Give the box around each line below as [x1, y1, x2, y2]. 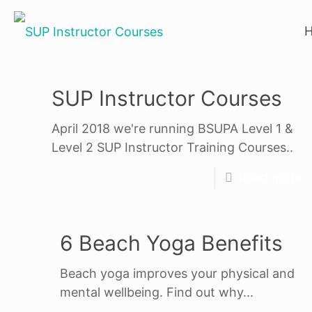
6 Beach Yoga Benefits [59, 231, 283, 256]
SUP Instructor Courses [52, 86, 282, 111]
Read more [238, 170, 303, 185]
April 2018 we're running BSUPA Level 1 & [52, 121, 293, 136]
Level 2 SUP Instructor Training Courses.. [52, 140, 293, 155]
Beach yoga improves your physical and [59, 266, 295, 281]
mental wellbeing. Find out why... [59, 285, 253, 299]
